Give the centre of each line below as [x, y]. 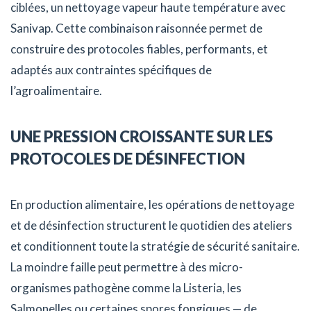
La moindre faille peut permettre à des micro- [127, 267]
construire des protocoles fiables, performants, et [139, 49]
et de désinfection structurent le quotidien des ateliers [151, 226]
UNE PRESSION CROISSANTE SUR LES [142, 137]
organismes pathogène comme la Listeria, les [126, 288]
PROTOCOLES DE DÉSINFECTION [128, 159]
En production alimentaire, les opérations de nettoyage [152, 205]
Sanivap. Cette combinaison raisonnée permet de [136, 28]
